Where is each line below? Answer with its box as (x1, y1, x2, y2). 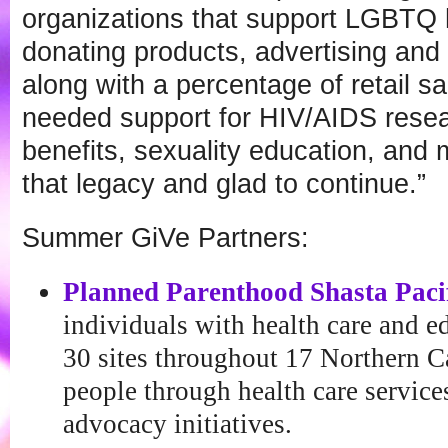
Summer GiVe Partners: (22, 222, 309, 253)
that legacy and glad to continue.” (22, 168, 426, 199)
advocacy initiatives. (62, 408, 292, 439)
